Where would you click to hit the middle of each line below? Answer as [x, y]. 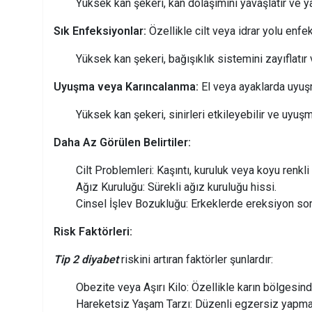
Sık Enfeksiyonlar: [100, 31]
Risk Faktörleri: [93, 232]
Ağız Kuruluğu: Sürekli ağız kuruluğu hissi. [176, 187]
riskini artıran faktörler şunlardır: [196, 260]
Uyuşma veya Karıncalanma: [126, 87]
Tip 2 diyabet [86, 260]
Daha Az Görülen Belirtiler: [122, 143]
